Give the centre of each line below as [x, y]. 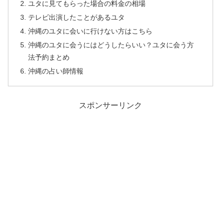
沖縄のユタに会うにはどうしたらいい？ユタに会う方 [111, 45]
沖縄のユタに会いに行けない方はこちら [91, 31]
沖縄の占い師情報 [56, 71]
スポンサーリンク [110, 106]
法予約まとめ [49, 57]
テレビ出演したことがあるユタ [77, 18]
